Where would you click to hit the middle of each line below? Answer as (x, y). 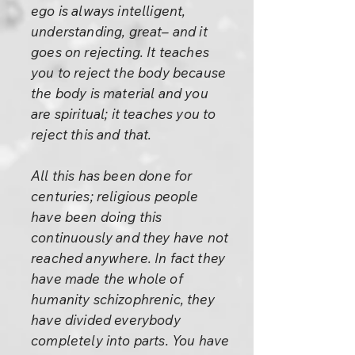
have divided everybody (106, 320)
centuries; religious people (115, 196)
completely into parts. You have (130, 340)
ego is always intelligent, (109, 11)
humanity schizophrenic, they (123, 299)
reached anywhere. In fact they (128, 258)
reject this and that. (92, 134)
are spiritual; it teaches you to (124, 114)
